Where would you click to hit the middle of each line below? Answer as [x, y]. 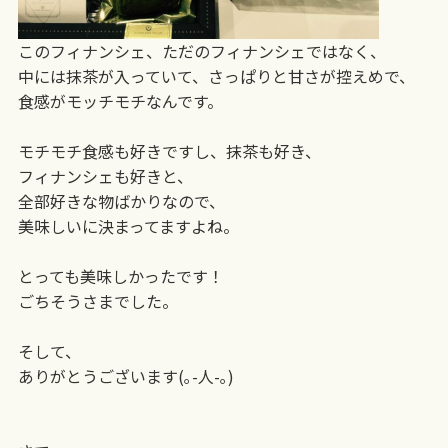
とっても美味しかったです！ [120, 275]
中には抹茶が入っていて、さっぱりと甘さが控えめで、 [216, 75]
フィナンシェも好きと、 [105, 175]
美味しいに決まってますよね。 [128, 225]
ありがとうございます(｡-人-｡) [125, 375]
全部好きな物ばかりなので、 [121, 200]
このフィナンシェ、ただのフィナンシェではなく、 [201, 50]
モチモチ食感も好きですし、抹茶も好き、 [169, 150]
